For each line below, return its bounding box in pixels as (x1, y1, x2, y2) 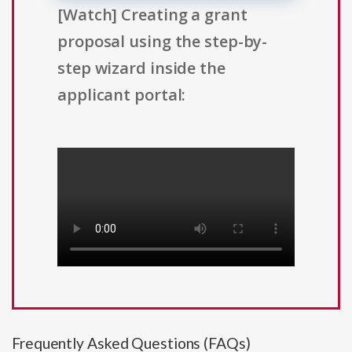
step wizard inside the (57, 57, 225, 79)
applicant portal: (57, 84, 186, 106)
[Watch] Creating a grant (57, 4, 247, 26)
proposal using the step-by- (57, 31, 268, 53)
